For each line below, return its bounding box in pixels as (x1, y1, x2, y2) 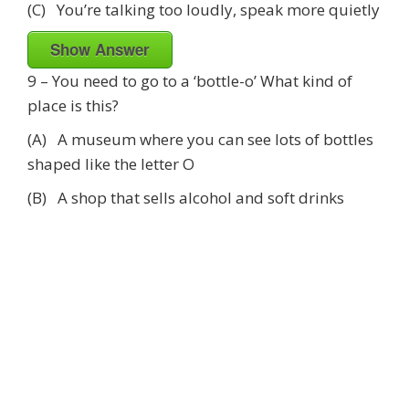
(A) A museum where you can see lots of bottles (27, 128, 373, 150)
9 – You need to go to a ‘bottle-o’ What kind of (27, 69, 352, 91)
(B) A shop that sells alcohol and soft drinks (27, 186, 344, 208)
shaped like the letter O (27, 152, 194, 174)
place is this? (27, 94, 119, 116)
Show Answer (50, 37, 150, 60)
